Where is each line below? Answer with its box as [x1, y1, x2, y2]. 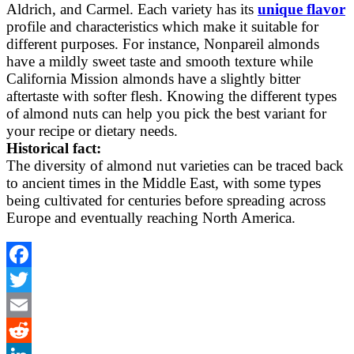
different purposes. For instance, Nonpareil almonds [6, 35, 319, 52]
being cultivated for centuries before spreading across [6, 191, 326, 209]
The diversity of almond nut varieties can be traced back [6, 156, 344, 174]
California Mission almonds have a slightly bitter [6, 70, 300, 87]
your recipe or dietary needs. [6, 122, 178, 139]
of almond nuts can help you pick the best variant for [6, 104, 326, 122]
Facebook [6, 270, 66, 288]
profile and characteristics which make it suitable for [6, 17, 318, 35]
